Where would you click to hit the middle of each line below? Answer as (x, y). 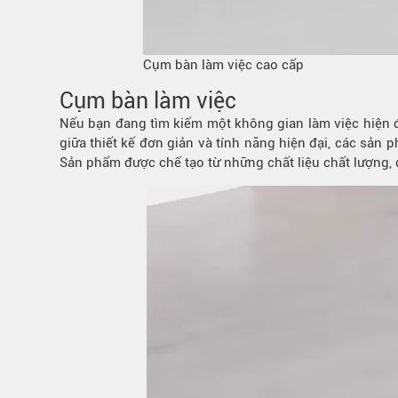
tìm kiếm (177, 123)
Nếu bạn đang (105, 123)
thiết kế (113, 143)
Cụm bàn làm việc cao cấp (223, 64)
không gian (270, 123)
